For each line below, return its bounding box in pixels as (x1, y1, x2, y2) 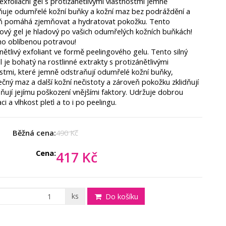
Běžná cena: (13, 128, 56, 138)
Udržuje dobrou (129, 87, 183, 97)
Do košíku (103, 191, 138, 201)
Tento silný (151, 46, 188, 56)
